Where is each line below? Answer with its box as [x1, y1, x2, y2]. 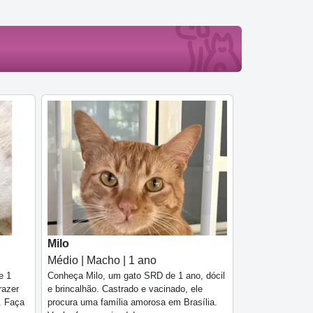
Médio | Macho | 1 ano [48, 254, 156, 266]
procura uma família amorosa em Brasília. [48, 296, 217, 307]
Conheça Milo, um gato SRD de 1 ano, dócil [48, 270, 225, 281]
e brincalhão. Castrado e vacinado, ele [48, 283, 203, 294]
